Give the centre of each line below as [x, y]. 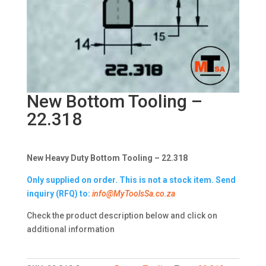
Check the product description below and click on [122, 216]
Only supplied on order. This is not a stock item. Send [131, 180]
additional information [70, 229]
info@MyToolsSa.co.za [133, 194]
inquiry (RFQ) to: [58, 194]
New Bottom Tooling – [114, 102]
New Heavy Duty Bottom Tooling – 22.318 [107, 158]
